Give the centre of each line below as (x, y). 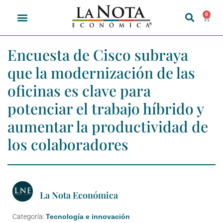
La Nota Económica (79, 195)
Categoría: (29, 216)
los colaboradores (68, 144)
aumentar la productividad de (108, 126)
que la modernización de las (101, 72)
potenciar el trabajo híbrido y (106, 108)
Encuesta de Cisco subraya (98, 55)
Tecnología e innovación (88, 216)
